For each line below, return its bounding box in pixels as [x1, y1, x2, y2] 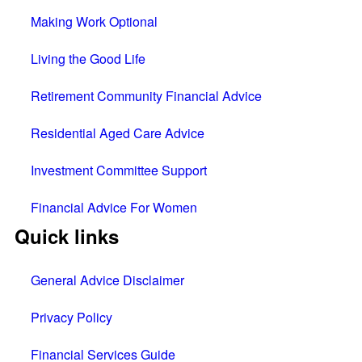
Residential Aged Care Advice [31, 123, 204, 142]
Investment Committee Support [31, 160, 207, 179]
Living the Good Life [31, 48, 145, 68]
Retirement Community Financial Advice [31, 86, 262, 105]
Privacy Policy [31, 307, 112, 326]
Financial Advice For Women [31, 197, 197, 217]
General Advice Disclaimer [31, 270, 184, 289]
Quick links [15, 221, 119, 250]
